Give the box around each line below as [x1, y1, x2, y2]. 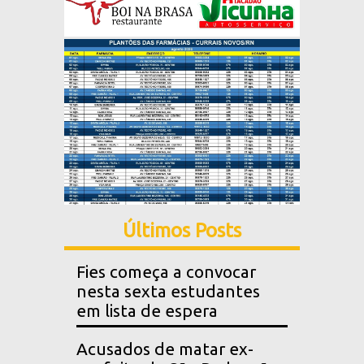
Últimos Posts [123, 219, 241, 242]
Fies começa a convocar [76, 262, 256, 282]
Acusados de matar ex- [76, 340, 253, 359]
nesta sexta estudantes [76, 282, 260, 301]
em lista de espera [76, 301, 218, 321]
